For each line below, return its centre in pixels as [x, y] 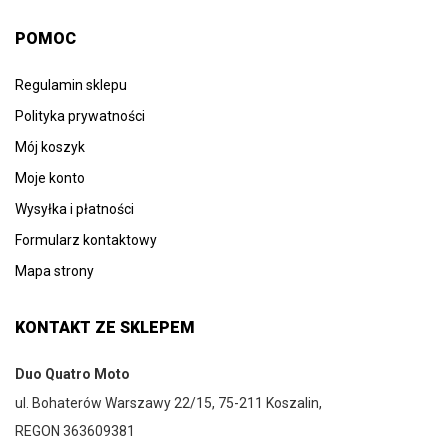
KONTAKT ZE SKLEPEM [105, 327]
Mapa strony [54, 271]
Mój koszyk [50, 147]
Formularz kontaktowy [86, 240]
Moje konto [50, 178]
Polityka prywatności [80, 116]
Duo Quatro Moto [72, 374]
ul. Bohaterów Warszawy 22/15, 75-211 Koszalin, [168, 402]
